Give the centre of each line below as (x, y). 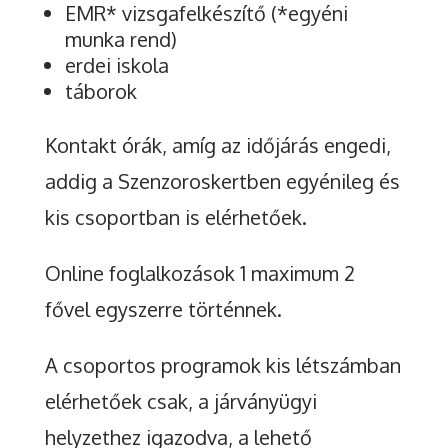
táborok (100, 91)
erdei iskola (116, 65)
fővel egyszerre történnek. (163, 309)
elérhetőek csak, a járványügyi (180, 401)
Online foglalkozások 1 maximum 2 (199, 273)
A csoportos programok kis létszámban (222, 365)
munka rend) (120, 39)
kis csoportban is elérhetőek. (175, 217)
